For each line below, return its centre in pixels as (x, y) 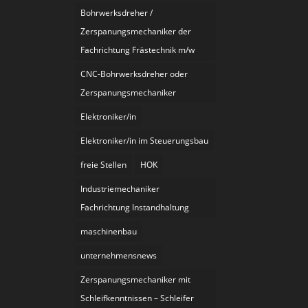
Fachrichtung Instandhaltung (135, 207)
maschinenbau (109, 231)
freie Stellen (104, 164)
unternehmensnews (119, 255)
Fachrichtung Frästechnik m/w (138, 49)
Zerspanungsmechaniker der (136, 31)
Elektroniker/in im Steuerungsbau (145, 140)
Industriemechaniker (120, 188)
